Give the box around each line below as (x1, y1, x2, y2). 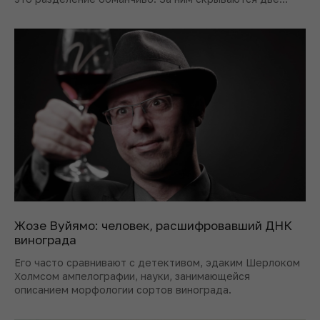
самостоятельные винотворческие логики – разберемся (14, 6, 301, 19)
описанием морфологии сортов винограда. (14, 283, 231, 296)
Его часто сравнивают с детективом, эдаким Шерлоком (14, 256, 300, 269)
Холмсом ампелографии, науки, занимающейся (14, 269, 250, 282)
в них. (14, 20, 43, 33)
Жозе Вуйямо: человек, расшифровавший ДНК (14, 217, 292, 233)
